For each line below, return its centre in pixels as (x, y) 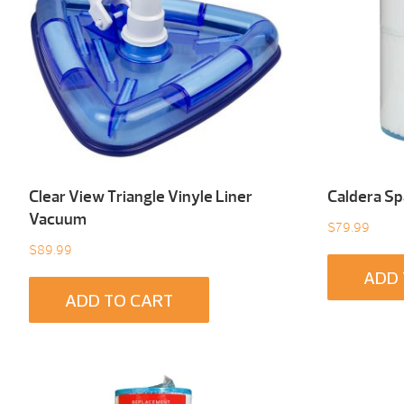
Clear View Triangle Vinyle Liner (141, 197)
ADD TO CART (119, 303)
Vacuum (58, 220)
